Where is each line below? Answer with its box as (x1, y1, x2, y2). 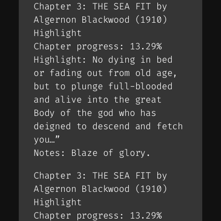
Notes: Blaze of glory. (34, 147, 151, 159)
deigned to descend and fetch (34, 120, 183, 133)
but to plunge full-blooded (34, 80, 173, 93)
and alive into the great (34, 94, 162, 106)
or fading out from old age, (34, 67, 178, 79)
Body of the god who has (34, 107, 156, 119)
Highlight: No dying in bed (34, 54, 173, 66)
